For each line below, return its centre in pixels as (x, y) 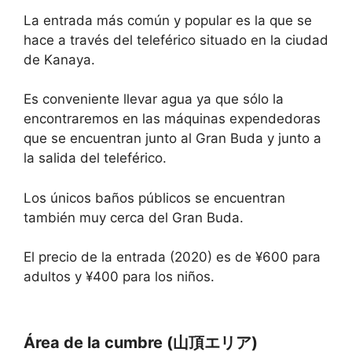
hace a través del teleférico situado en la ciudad (176, 40)
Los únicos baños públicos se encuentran (154, 198)
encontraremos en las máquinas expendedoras (172, 119)
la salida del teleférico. (95, 158)
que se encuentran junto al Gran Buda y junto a (172, 138)
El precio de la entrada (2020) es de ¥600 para (172, 257)
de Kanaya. (59, 59)
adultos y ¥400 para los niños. (119, 277)
